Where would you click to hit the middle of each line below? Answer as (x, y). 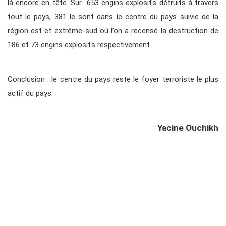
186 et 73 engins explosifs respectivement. (79, 45)
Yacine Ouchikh (188, 128)
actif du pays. (30, 94)
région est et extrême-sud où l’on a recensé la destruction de (113, 31)
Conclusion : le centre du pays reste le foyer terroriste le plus (113, 79)
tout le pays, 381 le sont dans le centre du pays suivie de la (113, 17)
